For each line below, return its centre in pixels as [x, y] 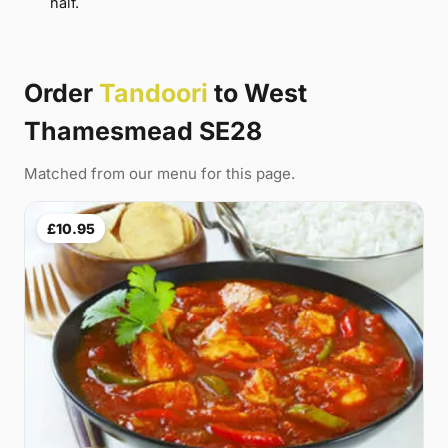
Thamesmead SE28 [143, 131]
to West [257, 93]
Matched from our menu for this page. [159, 174]
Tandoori [153, 93]
